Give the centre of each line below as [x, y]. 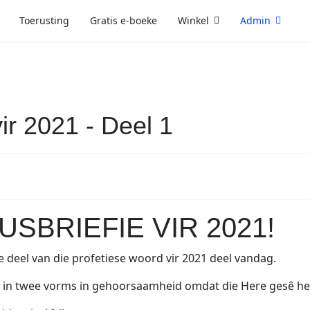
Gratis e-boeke [124, 20]
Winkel [194, 20]
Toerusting [45, 20]
